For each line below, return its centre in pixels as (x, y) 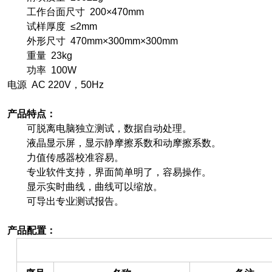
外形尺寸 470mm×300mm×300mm (93, 41)
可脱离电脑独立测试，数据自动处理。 (100, 128)
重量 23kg (40, 56)
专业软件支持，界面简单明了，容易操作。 (109, 172)
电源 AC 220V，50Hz (56, 85)
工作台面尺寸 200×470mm (76, 12)
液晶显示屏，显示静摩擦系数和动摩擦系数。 (114, 143)
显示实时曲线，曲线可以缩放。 (85, 187)
